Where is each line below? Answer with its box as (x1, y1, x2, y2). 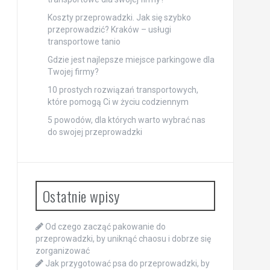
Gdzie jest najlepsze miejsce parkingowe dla (47, 55, 215, 65)
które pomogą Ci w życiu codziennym (47, 97, 189, 107)
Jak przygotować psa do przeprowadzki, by (45, 259, 210, 269)
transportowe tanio (47, 37, 121, 47)
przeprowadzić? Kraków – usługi (47, 25, 171, 35)
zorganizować (35, 246, 90, 256)
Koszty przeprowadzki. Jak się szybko (47, 13, 191, 23)
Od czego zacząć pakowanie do (45, 222, 166, 232)
